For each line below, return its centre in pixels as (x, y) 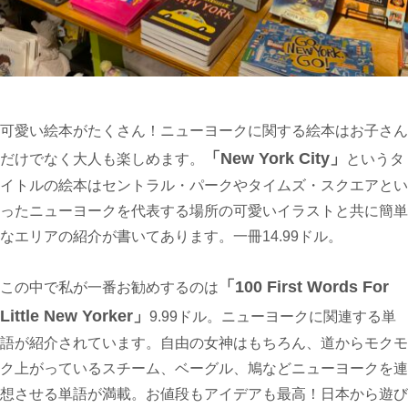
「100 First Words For (304, 287)
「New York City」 (275, 158)
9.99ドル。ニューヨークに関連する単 (273, 317)
